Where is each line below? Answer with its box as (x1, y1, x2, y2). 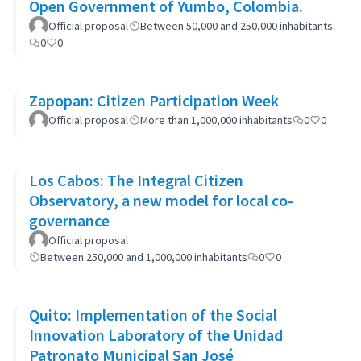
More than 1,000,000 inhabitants (140, 113, 293, 127)
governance (29, 210, 110, 230)
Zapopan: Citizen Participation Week (29, 90, 279, 110)
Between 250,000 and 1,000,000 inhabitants (40, 250, 247, 264)
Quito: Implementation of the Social (29, 305, 277, 325)
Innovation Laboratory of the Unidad (29, 325, 283, 345)
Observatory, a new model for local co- (29, 190, 293, 210)
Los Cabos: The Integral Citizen (29, 170, 243, 190)
